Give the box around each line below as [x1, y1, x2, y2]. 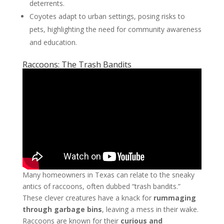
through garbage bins [22, 204, 102, 214]
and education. [29, 37, 77, 47]
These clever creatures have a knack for [22, 193, 153, 203]
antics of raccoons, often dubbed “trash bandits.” [22, 181, 180, 191]
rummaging [153, 193, 196, 203]
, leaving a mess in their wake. [101, 204, 198, 214]
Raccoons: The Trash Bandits [22, 58, 131, 70]
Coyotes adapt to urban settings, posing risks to [29, 11, 185, 21]
